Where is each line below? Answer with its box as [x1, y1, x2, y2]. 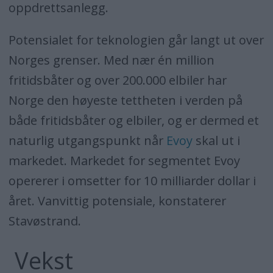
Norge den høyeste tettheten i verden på [8, 92, 243, 109]
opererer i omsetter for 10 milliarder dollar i [8, 172, 256, 190]
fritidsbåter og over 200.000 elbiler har [8, 72, 227, 89]
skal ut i [192, 132, 240, 149]
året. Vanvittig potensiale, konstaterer [8, 193, 226, 210]
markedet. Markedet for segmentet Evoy [8, 152, 240, 169]
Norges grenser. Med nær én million [8, 52, 214, 69]
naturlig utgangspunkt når [8, 132, 166, 149]
